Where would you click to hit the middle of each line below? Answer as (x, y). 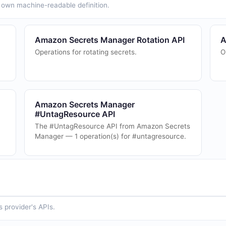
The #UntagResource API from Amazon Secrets (112, 126)
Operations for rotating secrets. (86, 52)
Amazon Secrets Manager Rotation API (109, 40)
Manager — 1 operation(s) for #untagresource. (110, 136)
